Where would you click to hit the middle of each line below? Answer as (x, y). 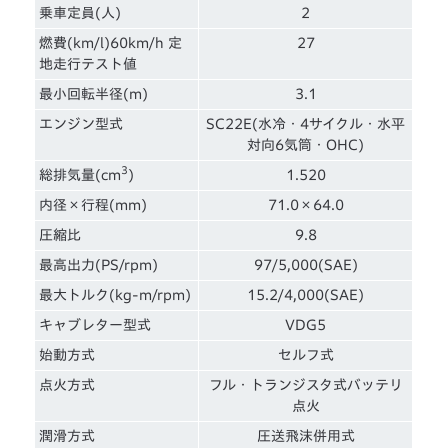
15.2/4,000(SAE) (306, 294)
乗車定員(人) (80, 12)
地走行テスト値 (88, 63)
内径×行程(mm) (93, 204)
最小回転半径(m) (94, 93)
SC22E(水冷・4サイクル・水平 (306, 123)
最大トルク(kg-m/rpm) (115, 294)
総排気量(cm (80, 174)
